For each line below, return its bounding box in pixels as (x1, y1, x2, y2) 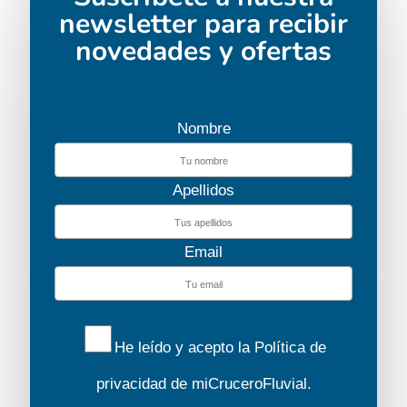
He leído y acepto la (114, 338, 254, 356)
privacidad (95, 374, 166, 392)
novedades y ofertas (75, 32, 332, 70)
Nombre (176, 119, 231, 137)
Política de (254, 338, 326, 356)
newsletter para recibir (59, 5, 348, 43)
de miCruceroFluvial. (165, 374, 312, 392)
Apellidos (173, 181, 234, 199)
